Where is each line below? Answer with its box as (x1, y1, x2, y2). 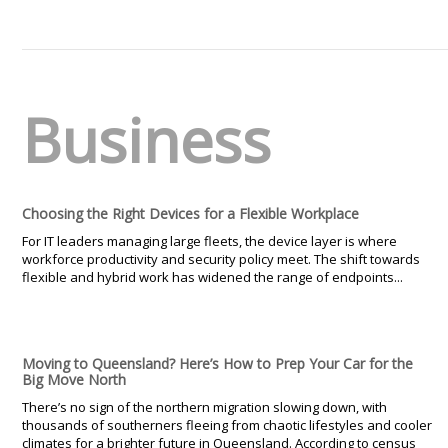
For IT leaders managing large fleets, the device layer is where (22, 231, 397, 250)
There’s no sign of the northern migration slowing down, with (22, 397, 387, 416)
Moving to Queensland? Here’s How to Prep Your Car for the (22, 353, 413, 373)
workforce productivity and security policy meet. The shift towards (22, 249, 420, 268)
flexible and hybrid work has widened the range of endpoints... (22, 267, 403, 286)
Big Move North (22, 369, 126, 389)
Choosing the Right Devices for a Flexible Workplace (22, 203, 359, 223)
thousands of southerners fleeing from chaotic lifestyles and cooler (22, 415, 432, 434)
